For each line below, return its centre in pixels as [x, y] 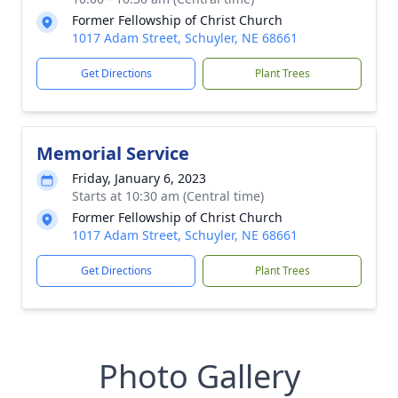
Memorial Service [113, 153]
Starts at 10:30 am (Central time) [168, 196]
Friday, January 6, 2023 [139, 178]
